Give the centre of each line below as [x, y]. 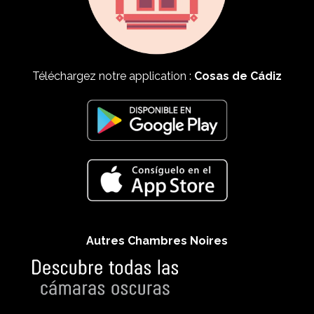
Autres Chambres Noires [157, 241]
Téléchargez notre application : [113, 76]
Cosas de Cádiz [238, 76]
